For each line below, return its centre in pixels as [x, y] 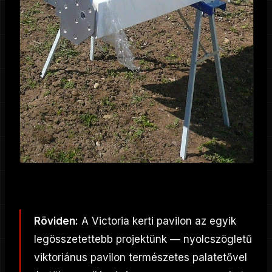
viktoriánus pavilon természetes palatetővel [141, 257]
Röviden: [56, 221]
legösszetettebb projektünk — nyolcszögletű [143, 239]
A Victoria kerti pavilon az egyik [157, 221]
